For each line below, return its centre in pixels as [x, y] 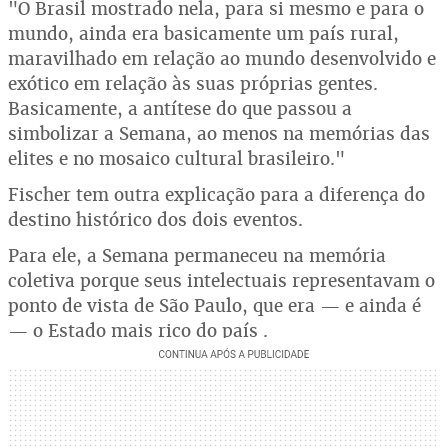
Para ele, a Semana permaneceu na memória [197, 255]
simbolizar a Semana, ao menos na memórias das [219, 133]
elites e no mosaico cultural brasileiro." [176, 158]
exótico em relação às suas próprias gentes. [193, 83]
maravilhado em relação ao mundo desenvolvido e [222, 58]
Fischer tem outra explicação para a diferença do [216, 194]
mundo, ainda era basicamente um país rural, [203, 33]
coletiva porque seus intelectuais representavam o [221, 280]
